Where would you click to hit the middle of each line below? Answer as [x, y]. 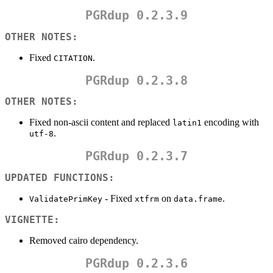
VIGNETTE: [32, 219]
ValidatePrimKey [66, 199]
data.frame [198, 199]
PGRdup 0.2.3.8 [136, 80]
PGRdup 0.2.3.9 [136, 16]
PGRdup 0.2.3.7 [136, 156]
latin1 [187, 123]
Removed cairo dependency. [84, 240]
